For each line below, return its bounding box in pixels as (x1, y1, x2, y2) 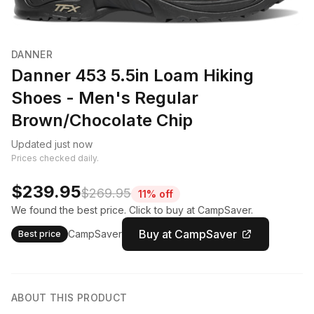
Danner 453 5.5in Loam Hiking (11, 65, 254, 86)
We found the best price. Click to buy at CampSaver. (11, 204, 253, 217)
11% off (138, 188, 173, 200)
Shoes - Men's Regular (11, 88, 198, 109)
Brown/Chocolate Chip (11, 110, 193, 131)
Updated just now (11, 138, 93, 151)
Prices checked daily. (11, 153, 99, 164)
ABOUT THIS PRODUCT (11, 292, 128, 304)
